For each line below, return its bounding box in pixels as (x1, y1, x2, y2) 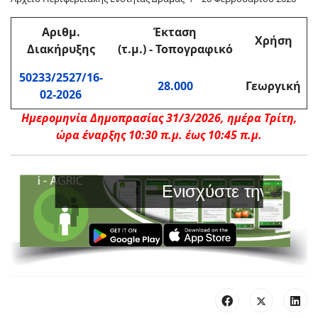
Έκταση (153, 24, 197, 40)
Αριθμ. (41, 24, 80, 40)
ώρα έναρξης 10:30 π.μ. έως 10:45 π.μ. (56, 127, 262, 143)
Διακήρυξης (26, 41, 95, 57)
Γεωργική (246, 78, 301, 94)
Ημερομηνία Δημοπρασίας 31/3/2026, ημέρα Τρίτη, (21, 110, 297, 126)
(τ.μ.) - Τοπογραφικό (117, 41, 233, 57)
